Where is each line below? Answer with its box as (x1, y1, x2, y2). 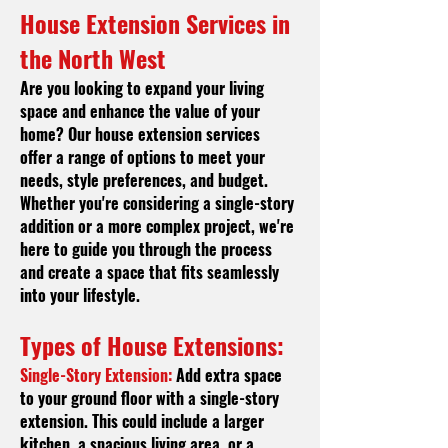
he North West (29, 40, 166, 76)
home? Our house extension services (20, 122, 260, 146)
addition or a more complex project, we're (20, 214, 294, 238)
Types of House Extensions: (20, 327, 284, 363)
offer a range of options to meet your (20, 145, 265, 169)
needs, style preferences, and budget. (20, 168, 268, 192)
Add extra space (172, 363, 282, 387)
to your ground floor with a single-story (20, 386, 279, 410)
